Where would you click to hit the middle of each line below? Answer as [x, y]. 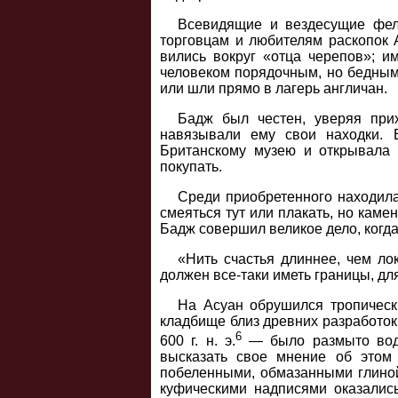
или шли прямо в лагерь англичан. [274, 89]
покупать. [191, 167]
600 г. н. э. [198, 341]
